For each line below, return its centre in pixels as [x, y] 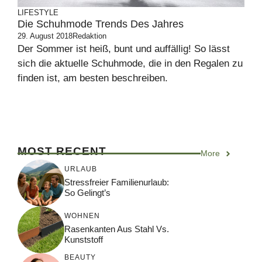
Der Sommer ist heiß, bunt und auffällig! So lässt [124, 49]
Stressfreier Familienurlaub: [117, 182]
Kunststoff [84, 239]
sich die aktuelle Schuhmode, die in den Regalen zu [130, 63]
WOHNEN [82, 216]
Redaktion [89, 36]
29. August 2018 [45, 36]
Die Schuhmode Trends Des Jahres [101, 24]
